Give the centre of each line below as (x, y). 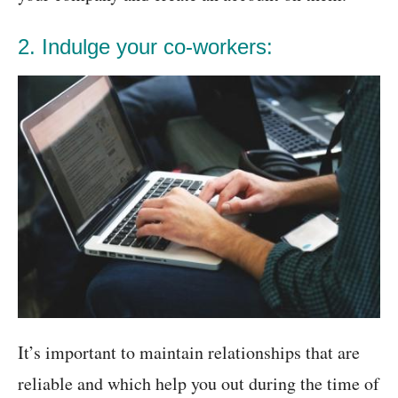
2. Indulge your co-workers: (145, 47)
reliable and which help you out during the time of (199, 383)
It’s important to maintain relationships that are (189, 352)
